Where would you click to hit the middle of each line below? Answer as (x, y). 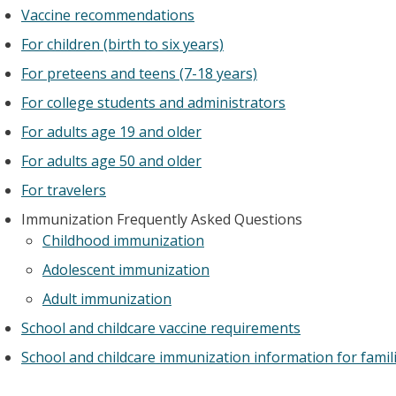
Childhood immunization (123, 240)
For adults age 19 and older (111, 132)
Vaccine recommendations (108, 15)
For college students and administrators (153, 103)
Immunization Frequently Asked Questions (162, 219)
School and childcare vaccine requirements (161, 328)
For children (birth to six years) (122, 44)
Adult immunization (107, 299)
